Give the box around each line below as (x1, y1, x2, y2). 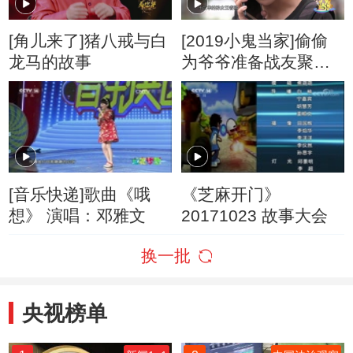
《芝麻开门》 (180, 184, 281, 203)
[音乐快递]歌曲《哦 (9, 184, 151, 203)
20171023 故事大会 (180, 206, 328, 225)
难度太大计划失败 (180, 74, 314, 93)
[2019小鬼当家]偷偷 (180, 32, 328, 50)
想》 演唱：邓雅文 (9, 206, 147, 225)
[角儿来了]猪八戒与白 (9, 32, 168, 50)
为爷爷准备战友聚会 (180, 53, 330, 72)
